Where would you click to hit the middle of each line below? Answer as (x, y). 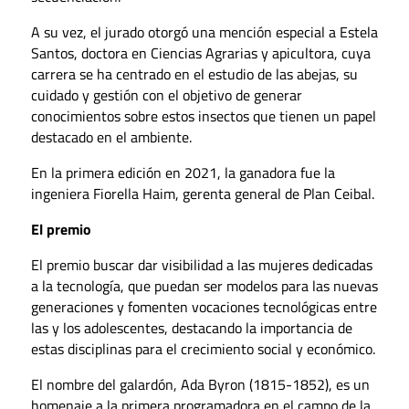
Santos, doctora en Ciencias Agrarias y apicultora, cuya (200, 53)
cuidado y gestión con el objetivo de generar (166, 95)
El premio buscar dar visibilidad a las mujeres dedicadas (201, 265)
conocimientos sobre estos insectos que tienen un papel (203, 116)
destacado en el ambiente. (111, 137)
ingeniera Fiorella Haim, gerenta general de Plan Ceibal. (202, 194)
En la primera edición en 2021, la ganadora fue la (183, 173)
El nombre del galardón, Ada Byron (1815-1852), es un (200, 385)
